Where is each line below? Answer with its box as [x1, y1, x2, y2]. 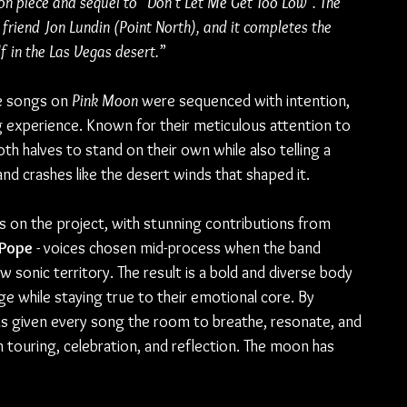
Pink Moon [72, 91, 138, 111]
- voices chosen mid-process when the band [36, 238, 324, 258]
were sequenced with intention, [138, 91, 353, 111]
